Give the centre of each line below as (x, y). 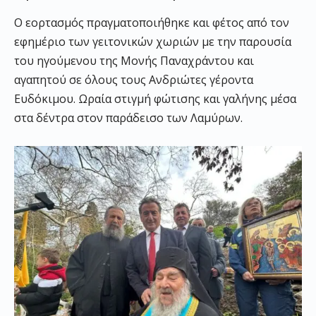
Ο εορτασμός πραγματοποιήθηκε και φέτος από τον (152, 23)
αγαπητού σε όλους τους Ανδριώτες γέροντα (134, 80)
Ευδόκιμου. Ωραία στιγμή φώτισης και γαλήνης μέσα (155, 99)
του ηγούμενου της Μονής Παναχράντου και (134, 61)
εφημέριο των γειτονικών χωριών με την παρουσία (153, 42)
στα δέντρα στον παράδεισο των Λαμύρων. (128, 118)
